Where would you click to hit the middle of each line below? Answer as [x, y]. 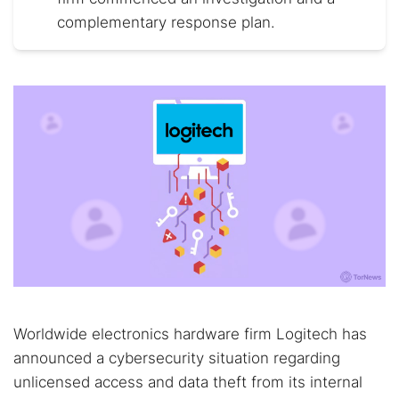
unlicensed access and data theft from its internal [188, 382]
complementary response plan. [166, 22]
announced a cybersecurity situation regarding [177, 358]
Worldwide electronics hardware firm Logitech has [190, 334]
